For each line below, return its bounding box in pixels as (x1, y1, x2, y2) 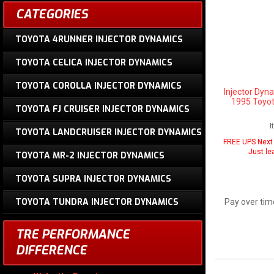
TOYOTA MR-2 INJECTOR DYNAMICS (15, 150, 165, 161)
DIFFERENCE (16, 242, 87, 259)
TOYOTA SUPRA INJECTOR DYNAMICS (15, 173, 171, 185)
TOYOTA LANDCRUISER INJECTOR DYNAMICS (15, 127, 202, 138)
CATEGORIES (16, 6, 87, 23)
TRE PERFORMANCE (16, 226, 130, 243)
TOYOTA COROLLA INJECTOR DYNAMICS (15, 80, 182, 92)
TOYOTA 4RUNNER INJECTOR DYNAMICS (15, 34, 183, 45)
